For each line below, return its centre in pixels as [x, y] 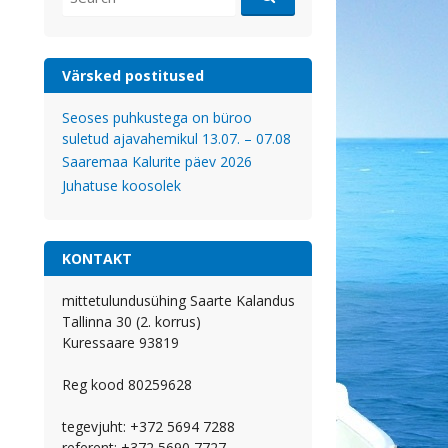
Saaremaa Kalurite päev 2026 [156, 162]
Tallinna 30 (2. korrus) [131, 321]
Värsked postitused [132, 75]
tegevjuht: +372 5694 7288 [148, 426]
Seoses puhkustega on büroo [156, 117]
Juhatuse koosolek [121, 186]
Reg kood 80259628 [126, 384]
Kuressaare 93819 [120, 342]
